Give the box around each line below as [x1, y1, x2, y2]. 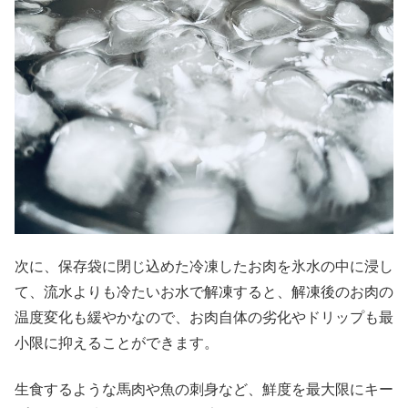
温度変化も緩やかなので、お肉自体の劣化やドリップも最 [15, 310, 393, 326]
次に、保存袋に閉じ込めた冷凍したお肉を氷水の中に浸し [15, 259, 393, 275]
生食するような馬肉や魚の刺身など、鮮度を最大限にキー [15, 381, 393, 397]
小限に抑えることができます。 [15, 335, 219, 352]
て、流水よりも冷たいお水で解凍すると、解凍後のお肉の [15, 284, 393, 301]
